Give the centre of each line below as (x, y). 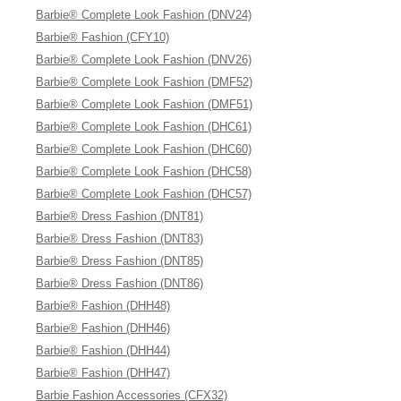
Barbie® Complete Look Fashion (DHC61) (144, 127)
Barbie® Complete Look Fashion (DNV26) (144, 60)
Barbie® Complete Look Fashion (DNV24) (144, 15)
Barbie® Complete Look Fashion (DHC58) (144, 171)
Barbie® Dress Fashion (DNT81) (120, 216)
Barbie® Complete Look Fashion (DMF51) (145, 104)
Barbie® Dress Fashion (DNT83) (120, 239)
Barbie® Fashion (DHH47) (103, 373)
